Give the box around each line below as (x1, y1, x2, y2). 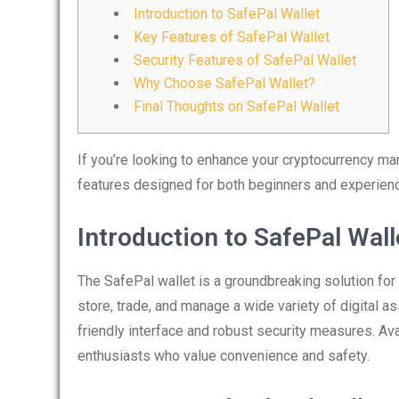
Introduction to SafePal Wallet (134, 5, 320, 22)
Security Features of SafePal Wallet (134, 52, 356, 69)
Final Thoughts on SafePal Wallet (134, 98, 339, 115)
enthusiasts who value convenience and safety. (77, 347, 370, 364)
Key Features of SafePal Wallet (134, 28, 330, 45)
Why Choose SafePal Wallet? (134, 75, 315, 92)
